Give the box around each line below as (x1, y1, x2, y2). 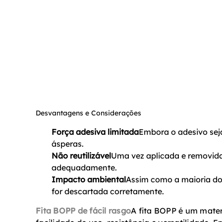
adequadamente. (52, 162, 117, 172)
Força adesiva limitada (52, 126, 139, 137)
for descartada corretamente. (52, 186, 164, 196)
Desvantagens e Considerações (36, 108, 141, 117)
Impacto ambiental (52, 174, 126, 184)
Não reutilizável (52, 150, 111, 161)
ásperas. (52, 138, 84, 149)
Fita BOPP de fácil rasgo (36, 206, 131, 216)
